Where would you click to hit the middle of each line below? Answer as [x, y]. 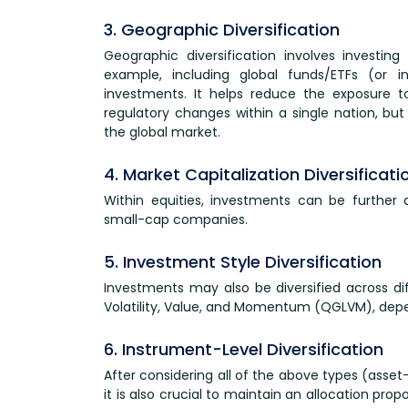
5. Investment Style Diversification [243, 261]
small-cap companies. [176, 219]
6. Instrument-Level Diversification [244, 349]
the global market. [162, 132]
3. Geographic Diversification [222, 29]
